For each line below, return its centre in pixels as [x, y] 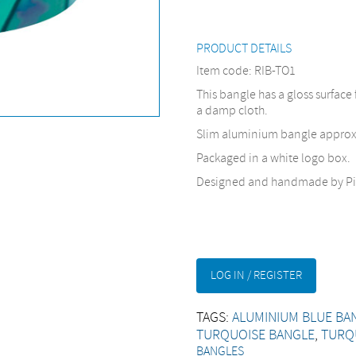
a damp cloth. [232, 111]
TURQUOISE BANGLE [256, 335]
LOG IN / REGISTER [257, 276]
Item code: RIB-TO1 [246, 71]
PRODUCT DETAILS [244, 49]
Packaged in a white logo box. [274, 159]
